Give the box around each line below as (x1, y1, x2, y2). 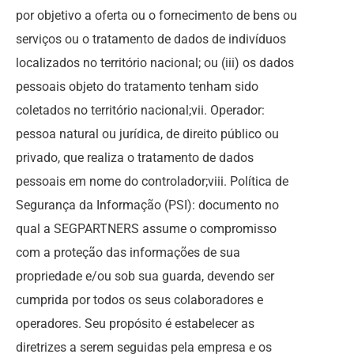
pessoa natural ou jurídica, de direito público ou (16, 126, 279, 141)
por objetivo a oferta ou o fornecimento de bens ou (16, 8, 297, 23)
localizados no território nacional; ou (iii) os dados (16, 55, 294, 70)
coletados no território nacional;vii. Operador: (16, 103, 265, 118)
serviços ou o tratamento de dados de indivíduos (16, 32, 286, 47)
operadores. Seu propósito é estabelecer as (16, 316, 254, 331)
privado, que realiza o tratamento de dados (16, 150, 254, 165)
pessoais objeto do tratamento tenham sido (16, 79, 258, 94)
